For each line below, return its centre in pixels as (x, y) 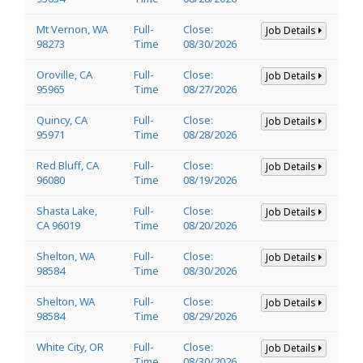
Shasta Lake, (67, 210)
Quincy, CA (62, 120)
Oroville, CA (64, 74)
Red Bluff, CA (68, 165)
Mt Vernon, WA (72, 29)
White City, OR (70, 346)
